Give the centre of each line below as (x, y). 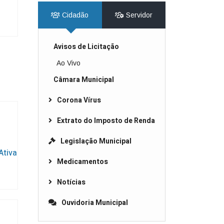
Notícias (71, 182)
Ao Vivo (64, 63)
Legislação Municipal (96, 141)
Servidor (138, 15)
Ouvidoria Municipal (95, 203)
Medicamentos (82, 162)
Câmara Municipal (84, 80)
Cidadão (74, 15)
